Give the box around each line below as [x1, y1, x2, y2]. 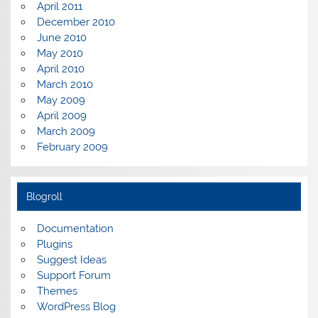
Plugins [36, 237, 72, 251]
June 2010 [36, 31, 87, 45]
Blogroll [26, 190, 62, 202]
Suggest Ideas [36, 253, 106, 266]
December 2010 [36, 16, 115, 29]
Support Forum [36, 268, 111, 282]
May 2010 [36, 47, 83, 60]
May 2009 [36, 94, 85, 107]
